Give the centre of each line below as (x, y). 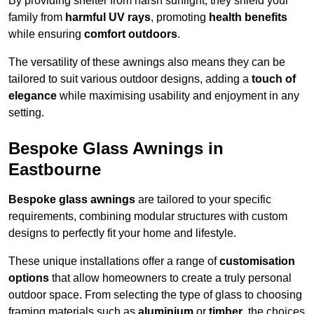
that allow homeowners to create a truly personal (170, 278)
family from (37, 18)
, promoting (180, 18)
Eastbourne (55, 170)
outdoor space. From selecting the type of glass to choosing (155, 295)
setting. (26, 113)
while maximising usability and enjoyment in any (178, 96)
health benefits (248, 18)
